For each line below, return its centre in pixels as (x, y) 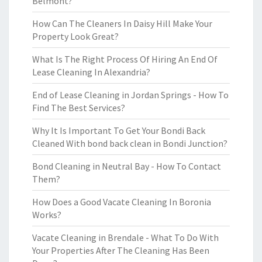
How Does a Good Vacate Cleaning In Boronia (122, 202)
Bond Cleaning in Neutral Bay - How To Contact (127, 166)
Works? (47, 215)
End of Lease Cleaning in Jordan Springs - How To (130, 95)
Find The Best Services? (79, 108)
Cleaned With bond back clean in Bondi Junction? (130, 143)
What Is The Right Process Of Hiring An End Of (125, 59)
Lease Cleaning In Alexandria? (91, 72)
